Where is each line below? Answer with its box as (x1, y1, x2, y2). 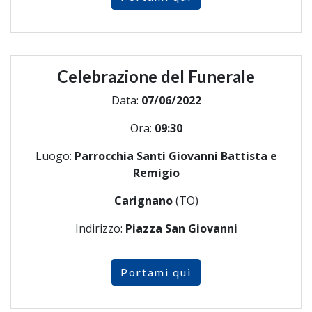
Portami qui (120, 265, 192, 279)
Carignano (114, 192, 173, 208)
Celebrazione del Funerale (57, 65, 255, 86)
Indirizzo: (75, 220, 125, 236)
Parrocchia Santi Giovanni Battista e (74, 148, 277, 164)
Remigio (132, 164, 180, 180)
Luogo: (35, 148, 75, 164)
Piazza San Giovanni (125, 220, 237, 236)
